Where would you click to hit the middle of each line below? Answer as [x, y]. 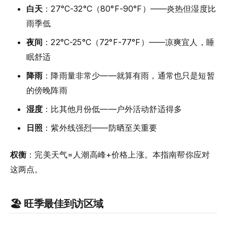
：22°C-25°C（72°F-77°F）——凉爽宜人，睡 [128, 42]
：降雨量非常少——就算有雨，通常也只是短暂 [129, 75]
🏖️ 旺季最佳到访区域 [57, 203]
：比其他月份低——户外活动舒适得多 [112, 109]
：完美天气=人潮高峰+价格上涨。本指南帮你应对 [118, 154]
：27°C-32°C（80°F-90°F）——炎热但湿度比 [129, 8]
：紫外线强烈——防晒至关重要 [100, 127]
